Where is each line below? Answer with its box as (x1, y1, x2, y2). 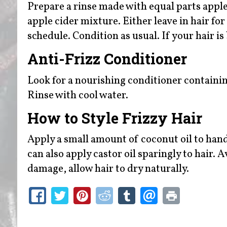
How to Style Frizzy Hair (27, 108, 206, 128)
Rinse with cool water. (27, 88, 130, 103)
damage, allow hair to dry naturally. (27, 162, 191, 177)
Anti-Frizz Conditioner (27, 49, 191, 69)
